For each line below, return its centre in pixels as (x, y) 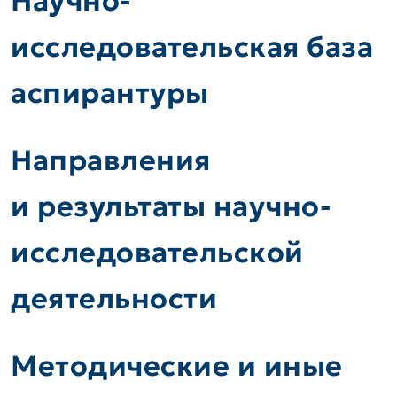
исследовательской (157, 253)
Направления (111, 161)
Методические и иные (177, 366)
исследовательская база (192, 47)
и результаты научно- (171, 207)
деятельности (114, 299)
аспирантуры (110, 93)
